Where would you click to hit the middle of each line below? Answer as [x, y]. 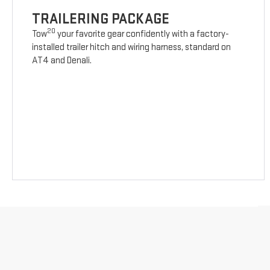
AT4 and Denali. [62, 61]
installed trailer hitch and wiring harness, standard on [132, 48]
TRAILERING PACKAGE [101, 19]
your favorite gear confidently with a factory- [143, 34]
